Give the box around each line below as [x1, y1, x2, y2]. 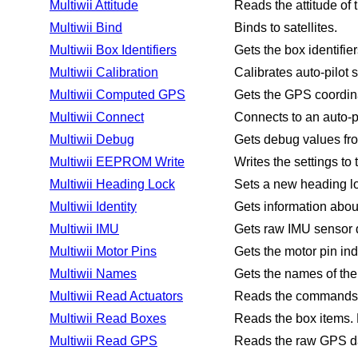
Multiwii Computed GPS [50, 88, 185, 101]
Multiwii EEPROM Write [50, 155, 185, 169]
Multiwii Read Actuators [50, 289, 183, 303]
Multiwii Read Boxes [50, 312, 166, 325]
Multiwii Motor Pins [50, 245, 157, 258]
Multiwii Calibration [50, 66, 158, 79]
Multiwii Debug [50, 133, 134, 146]
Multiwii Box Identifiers [50, 43, 177, 57]
